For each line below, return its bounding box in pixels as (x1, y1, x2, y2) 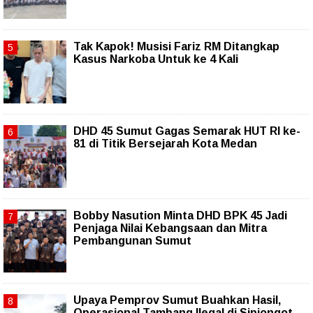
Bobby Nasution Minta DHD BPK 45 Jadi (73, 210, 287, 222)
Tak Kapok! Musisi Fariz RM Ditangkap (73, 41, 279, 53)
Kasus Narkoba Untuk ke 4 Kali (73, 53, 238, 66)
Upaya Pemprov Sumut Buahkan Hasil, (73, 294, 281, 307)
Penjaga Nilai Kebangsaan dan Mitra (73, 222, 267, 235)
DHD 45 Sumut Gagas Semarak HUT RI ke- (73, 125, 300, 138)
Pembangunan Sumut (73, 235, 191, 247)
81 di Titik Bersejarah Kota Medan (73, 138, 257, 150)
